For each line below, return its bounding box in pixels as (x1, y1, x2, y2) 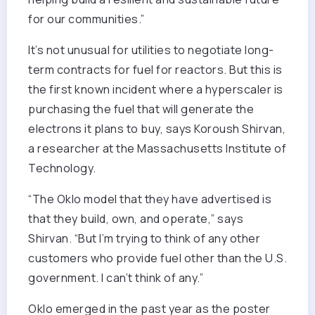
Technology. (28, 160, 96, 176)
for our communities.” (28, 11, 145, 27)
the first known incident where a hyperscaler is (28, 82, 283, 98)
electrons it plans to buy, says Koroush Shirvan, (28, 121, 285, 137)
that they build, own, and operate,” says (28, 211, 243, 227)
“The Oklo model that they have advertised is (28, 191, 271, 207)
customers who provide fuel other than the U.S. (28, 250, 287, 266)
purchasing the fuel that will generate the (28, 101, 254, 117)
